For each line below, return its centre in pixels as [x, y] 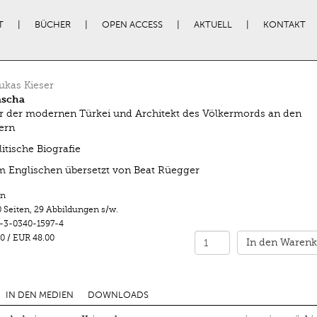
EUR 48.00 [34, 238]
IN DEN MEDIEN [39, 295]
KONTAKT [284, 25]
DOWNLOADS [118, 295]
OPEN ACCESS [132, 25]
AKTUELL [213, 25]
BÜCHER [52, 25]
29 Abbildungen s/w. [76, 209]
